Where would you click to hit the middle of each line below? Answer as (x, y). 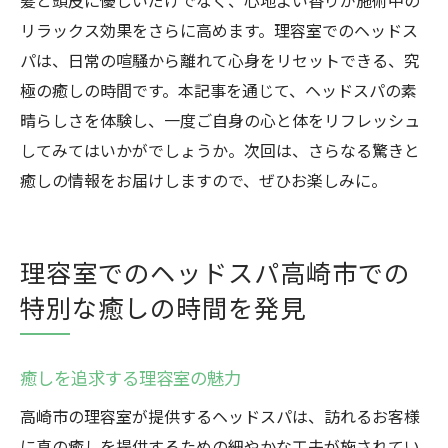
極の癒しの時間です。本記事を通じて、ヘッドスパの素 (218, 90)
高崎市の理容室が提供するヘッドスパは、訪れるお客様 (220, 416)
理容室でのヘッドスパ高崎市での (215, 272)
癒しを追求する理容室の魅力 (130, 377)
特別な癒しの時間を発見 (163, 307)
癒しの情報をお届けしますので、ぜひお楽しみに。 (203, 180)
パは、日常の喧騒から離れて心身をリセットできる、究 (220, 60)
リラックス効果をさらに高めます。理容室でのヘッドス (219, 30)
